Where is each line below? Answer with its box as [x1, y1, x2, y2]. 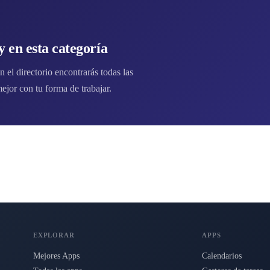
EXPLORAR [33, 231, 75, 239]
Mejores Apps [33, 251, 80, 261]
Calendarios [202, 251, 242, 261]
